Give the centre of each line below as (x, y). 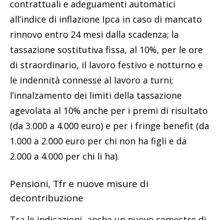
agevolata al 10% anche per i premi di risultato (109, 110)
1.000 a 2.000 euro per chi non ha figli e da (98, 141)
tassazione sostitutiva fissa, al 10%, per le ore (106, 49)
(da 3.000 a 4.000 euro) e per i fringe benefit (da (110, 125)
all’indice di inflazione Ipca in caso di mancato (106, 19)
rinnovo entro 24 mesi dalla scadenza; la (94, 34)
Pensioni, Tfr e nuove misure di (79, 183)
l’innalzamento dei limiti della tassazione (96, 95)
